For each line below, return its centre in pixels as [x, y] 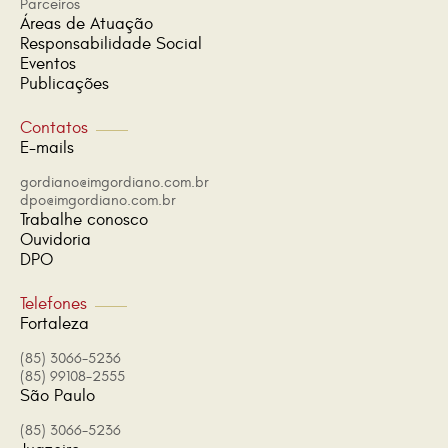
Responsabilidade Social [111, 44]
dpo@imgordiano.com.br [98, 200]
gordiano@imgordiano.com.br [114, 182]
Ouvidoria [55, 240]
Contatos [54, 128]
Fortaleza [54, 324]
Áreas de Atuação [86, 24]
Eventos [48, 64]
